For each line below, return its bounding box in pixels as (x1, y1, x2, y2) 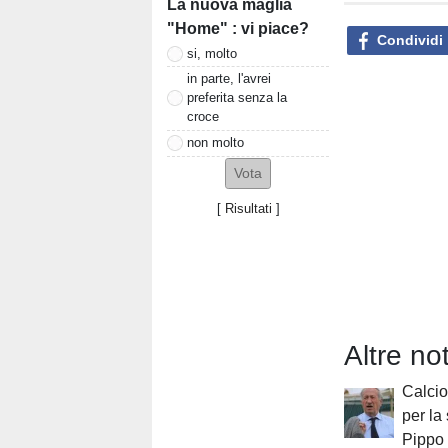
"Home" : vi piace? (167, 20, 309, 38)
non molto (187, 135, 244, 151)
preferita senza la (187, 90, 287, 106)
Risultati (224, 200, 272, 216)
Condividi (372, 31, 443, 48)
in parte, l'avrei (187, 71, 271, 87)
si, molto (187, 45, 237, 61)
